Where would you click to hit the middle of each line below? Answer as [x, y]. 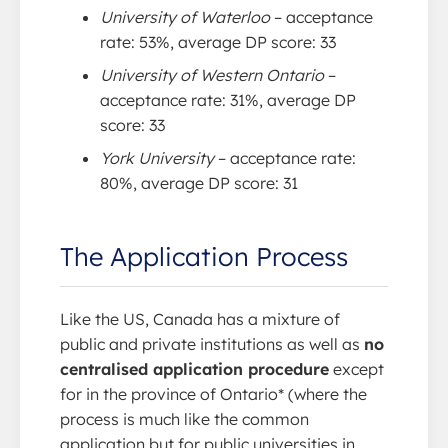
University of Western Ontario [212, 75]
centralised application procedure [194, 369]
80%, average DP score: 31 [199, 183]
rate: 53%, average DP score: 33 [218, 42]
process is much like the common [184, 419]
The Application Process [204, 256]
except [356, 369]
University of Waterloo [185, 17]
